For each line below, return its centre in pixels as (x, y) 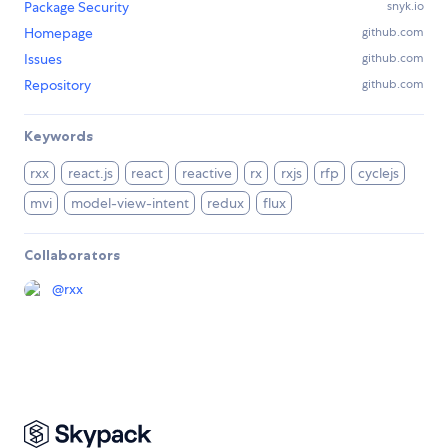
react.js (90, 173)
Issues (43, 59)
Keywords (58, 136)
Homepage (58, 33)
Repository (57, 85)
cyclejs (378, 173)
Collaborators (72, 255)
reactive (206, 173)
